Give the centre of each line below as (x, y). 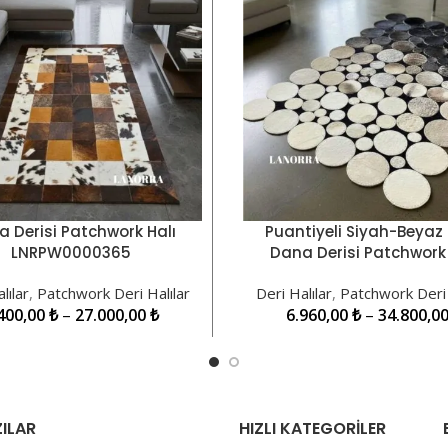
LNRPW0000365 (71, 252)
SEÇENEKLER (292, 240)
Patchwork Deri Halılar (113, 292)
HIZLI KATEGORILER (312, 428)
